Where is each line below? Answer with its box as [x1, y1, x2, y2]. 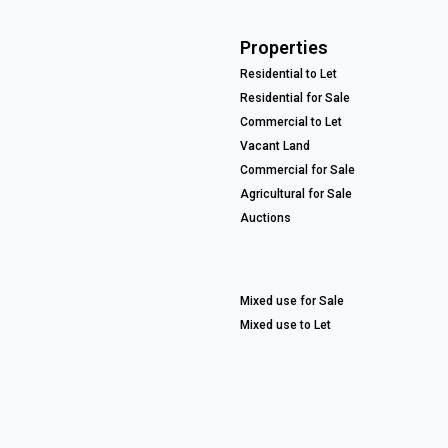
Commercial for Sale [240, 163, 355, 178]
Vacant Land [240, 139, 310, 154]
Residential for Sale [240, 91, 350, 106]
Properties [240, 37, 328, 59]
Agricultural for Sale [240, 187, 352, 202]
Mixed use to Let [240, 318, 331, 333]
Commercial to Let [240, 115, 342, 130]
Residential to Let [240, 67, 337, 82]
